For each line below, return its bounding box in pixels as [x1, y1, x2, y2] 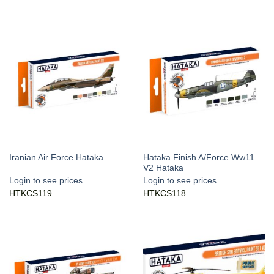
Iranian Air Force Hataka [9, 153, 103, 163]
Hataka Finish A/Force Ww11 [143, 152, 254, 162]
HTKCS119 [9, 188, 52, 198]
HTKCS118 [143, 188, 186, 198]
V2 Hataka [143, 163, 183, 172]
